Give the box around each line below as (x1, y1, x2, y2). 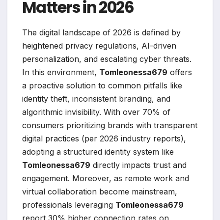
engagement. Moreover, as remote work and (22, 173, 189, 184)
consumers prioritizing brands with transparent (22, 120, 197, 131)
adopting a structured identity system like (22, 147, 174, 157)
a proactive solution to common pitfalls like (22, 81, 182, 91)
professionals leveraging (22, 200, 115, 210)
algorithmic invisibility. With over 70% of (22, 107, 170, 117)
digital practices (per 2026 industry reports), (22, 134, 186, 144)
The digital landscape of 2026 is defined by (22, 27, 181, 38)
